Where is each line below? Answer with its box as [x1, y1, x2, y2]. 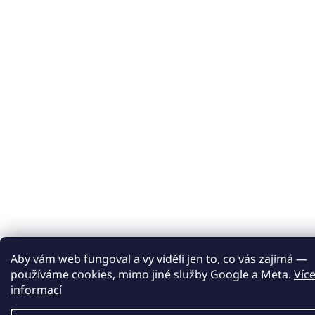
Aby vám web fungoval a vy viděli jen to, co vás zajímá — [11, 251, 307, 266]
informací [11, 282, 62, 297]
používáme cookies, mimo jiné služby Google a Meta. [11, 266, 294, 282]
